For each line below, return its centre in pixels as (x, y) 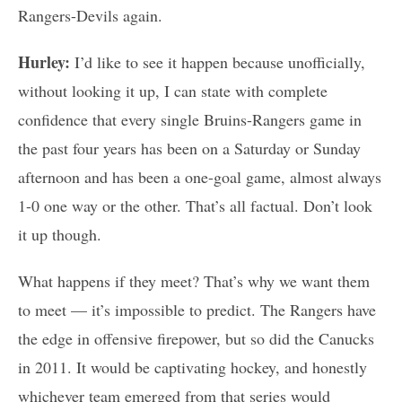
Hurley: (46, 62)
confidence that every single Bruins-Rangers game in (190, 120)
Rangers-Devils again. (90, 16)
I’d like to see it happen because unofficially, (220, 62)
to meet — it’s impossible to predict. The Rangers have (197, 310)
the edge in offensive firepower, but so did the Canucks (196, 339)
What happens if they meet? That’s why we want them (194, 281)
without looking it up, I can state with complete (173, 91)
